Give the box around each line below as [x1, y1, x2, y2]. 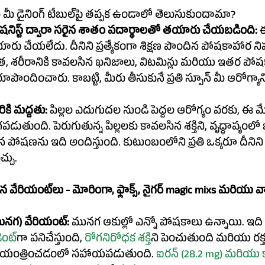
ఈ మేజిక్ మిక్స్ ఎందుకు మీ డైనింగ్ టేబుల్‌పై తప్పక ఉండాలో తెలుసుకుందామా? [75, 8, 238, 24]
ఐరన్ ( [156, 247, 184, 264]
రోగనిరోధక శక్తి [85, 231, 151, 248]
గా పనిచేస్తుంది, [17, 231, 85, 248]
